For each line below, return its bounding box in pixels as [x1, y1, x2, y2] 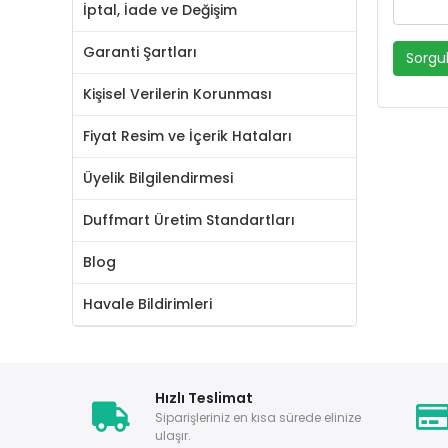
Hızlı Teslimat [155, 388, 253, 408]
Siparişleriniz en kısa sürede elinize [155, 409, 361, 426]
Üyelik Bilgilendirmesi [83, 168, 233, 188]
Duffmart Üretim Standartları [83, 210, 295, 230]
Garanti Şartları [83, 42, 197, 62]
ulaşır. [155, 427, 191, 444]
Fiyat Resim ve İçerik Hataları [83, 126, 292, 146]
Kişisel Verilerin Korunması [83, 84, 272, 104]
